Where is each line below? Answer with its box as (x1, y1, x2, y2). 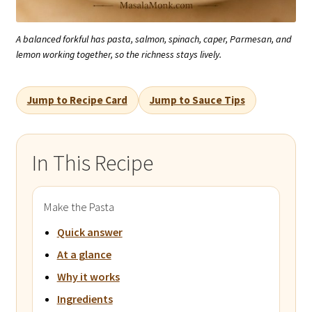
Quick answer (56, 224, 123, 239)
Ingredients (56, 291, 113, 306)
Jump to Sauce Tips (149, 93, 245, 107)
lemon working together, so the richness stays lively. (16, 47, 221, 61)
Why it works (56, 269, 120, 283)
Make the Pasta (43, 198, 114, 214)
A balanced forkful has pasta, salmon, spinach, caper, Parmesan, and (16, 32, 291, 45)
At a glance (56, 247, 111, 261)
